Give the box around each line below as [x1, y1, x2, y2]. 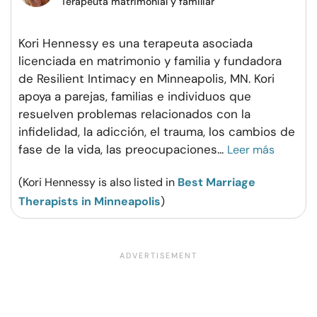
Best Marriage [178, 174, 255, 190]
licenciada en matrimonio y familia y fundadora [18, 52, 282, 69]
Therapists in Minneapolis [18, 193, 161, 209]
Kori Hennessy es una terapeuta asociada [18, 35, 253, 51]
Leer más [227, 142, 275, 157]
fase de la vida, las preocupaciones [18, 141, 217, 157]
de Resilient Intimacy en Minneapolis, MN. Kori [18, 70, 275, 86]
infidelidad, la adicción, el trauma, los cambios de [18, 123, 295, 139]
